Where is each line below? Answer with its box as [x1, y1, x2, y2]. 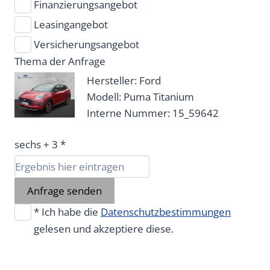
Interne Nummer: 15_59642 [87, 106, 219, 121]
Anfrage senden [27, 184, 102, 198]
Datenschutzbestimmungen [101, 205, 231, 219]
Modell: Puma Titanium [87, 90, 194, 104]
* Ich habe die [34, 205, 101, 219]
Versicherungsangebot [34, 37, 139, 52]
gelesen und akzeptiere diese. [34, 222, 174, 236]
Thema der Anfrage [14, 54, 105, 69]
